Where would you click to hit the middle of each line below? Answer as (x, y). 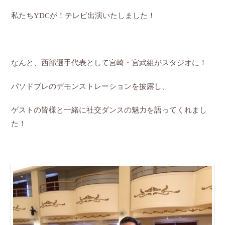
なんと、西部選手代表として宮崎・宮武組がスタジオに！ (109, 63)
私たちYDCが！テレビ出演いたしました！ (83, 16)
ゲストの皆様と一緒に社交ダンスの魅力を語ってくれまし (109, 110)
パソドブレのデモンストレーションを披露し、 (90, 86)
